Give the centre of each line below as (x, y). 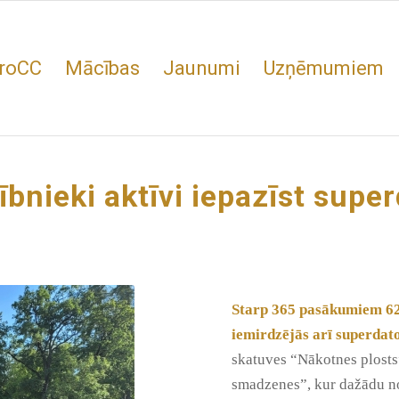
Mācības (102, 68)
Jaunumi (201, 68)
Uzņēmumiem (323, 68)
